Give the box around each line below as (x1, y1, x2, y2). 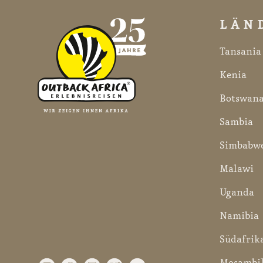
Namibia (220, 210, 259, 222)
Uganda (220, 186, 254, 198)
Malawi (220, 163, 254, 175)
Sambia (220, 116, 253, 128)
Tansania (220, 45, 261, 58)
